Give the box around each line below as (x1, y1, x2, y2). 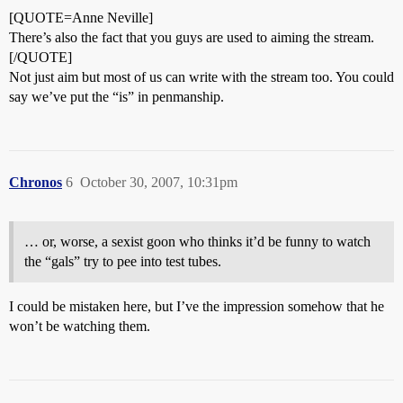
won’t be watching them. (9, 318, 150, 334)
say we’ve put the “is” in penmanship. (9, 89, 224, 104)
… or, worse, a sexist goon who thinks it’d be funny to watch (24, 234, 371, 249)
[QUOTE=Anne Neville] (9, 10, 153, 25)
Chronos (9, 175, 62, 190)
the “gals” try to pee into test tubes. (24, 254, 221, 269)
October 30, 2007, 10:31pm (80, 175, 237, 190)
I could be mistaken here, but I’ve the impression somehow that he (9, 299, 384, 314)
